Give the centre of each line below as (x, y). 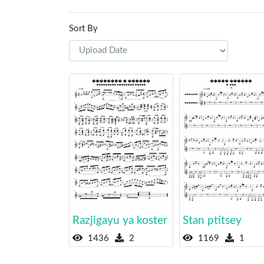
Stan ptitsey (212, 221)
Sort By (83, 28)
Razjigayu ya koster (120, 221)
